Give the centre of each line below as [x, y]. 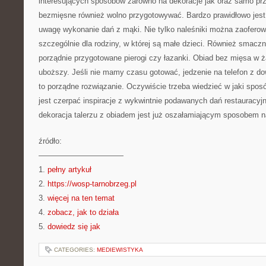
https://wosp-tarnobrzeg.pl [92, 184]
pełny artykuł [69, 170]
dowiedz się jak [74, 227]
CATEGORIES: [75, 250]
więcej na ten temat [81, 198]
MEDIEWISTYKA [120, 250]
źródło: [50, 141]
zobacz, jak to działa [83, 212]
